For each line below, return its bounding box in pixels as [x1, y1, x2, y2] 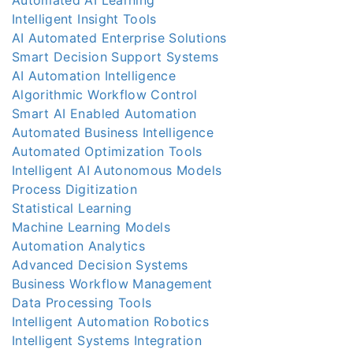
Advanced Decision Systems [12, 256, 188, 273]
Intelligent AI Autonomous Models [12, 162, 222, 178]
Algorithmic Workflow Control [12, 86, 198, 102]
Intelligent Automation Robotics [12, 313, 209, 329]
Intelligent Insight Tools [12, 10, 157, 27]
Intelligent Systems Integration [12, 332, 202, 348]
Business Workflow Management [12, 275, 213, 292]
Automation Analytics [12, 237, 145, 254]
